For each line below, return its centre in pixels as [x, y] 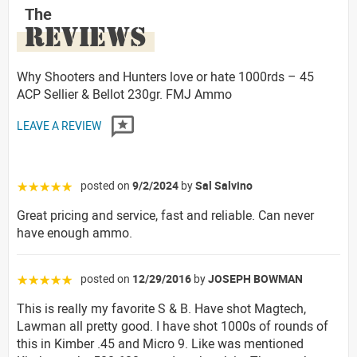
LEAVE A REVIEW [60, 125]
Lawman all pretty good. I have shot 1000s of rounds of [173, 326]
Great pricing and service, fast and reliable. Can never [165, 215]
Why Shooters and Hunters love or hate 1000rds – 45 [165, 76]
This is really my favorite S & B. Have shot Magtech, [161, 308]
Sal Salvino [224, 185]
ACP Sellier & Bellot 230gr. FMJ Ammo [124, 94]
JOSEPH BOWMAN [255, 278]
